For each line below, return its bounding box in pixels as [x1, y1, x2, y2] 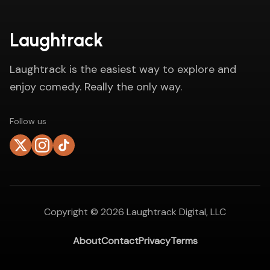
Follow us [10, 116, 46, 127]
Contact [101, 234, 139, 247]
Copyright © [44, 206, 101, 218]
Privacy [138, 234, 171, 247]
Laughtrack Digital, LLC [124, 206, 226, 218]
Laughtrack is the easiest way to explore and [10, 62, 236, 77]
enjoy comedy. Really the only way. [10, 80, 182, 94]
